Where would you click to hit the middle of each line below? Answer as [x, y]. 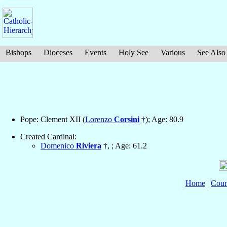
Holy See [134, 52]
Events [96, 52]
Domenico [58, 146]
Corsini [127, 120]
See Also [211, 52]
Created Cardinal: [48, 137]
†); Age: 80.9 [161, 120]
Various [173, 52]
